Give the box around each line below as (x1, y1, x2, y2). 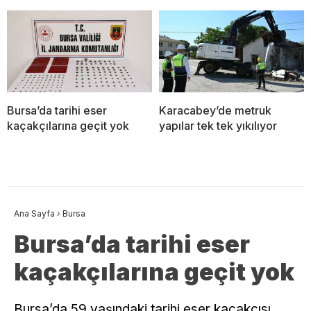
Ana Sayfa (14, 208, 55, 219)
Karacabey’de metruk (159, 103, 271, 117)
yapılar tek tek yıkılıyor (159, 118, 277, 133)
